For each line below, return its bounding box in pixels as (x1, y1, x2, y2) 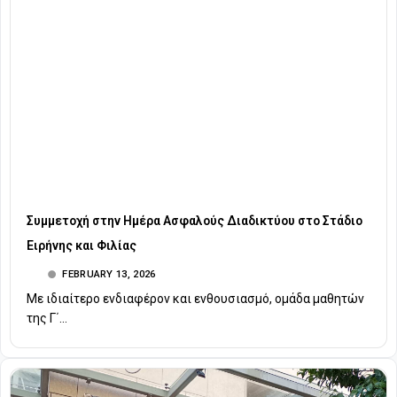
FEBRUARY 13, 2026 (62, 268, 156, 281)
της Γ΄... (27, 311, 67, 326)
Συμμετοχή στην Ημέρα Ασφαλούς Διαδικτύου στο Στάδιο (27, 214, 362, 229)
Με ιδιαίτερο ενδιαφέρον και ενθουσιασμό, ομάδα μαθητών (27, 292, 364, 307)
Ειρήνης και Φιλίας (27, 238, 136, 253)
